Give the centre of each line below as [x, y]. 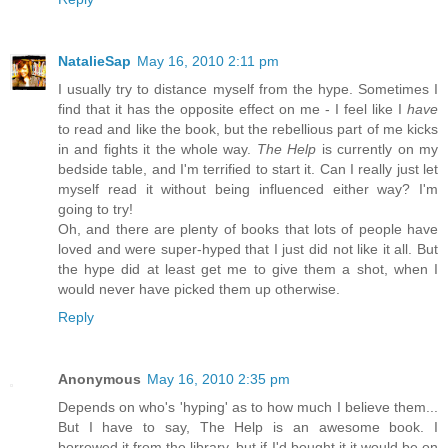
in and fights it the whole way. [157, 149]
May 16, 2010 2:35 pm [218, 379]
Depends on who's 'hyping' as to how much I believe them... [248, 407]
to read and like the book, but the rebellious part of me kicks [248, 129]
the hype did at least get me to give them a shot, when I [248, 269]
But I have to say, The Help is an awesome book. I [248, 427]
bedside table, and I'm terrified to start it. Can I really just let [248, 169]
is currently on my [377, 149]
